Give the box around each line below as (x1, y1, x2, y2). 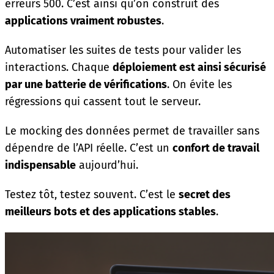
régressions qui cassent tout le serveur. (5, 94, 201, 108)
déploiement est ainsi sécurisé (113, 60, 266, 74)
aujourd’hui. (76, 158, 138, 172)
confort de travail (172, 141, 259, 155)
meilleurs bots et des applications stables (5, 204, 216, 218)
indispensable (5, 158, 76, 172)
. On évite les (167, 77, 232, 91)
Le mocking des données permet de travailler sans (5, 124, 259, 138)
